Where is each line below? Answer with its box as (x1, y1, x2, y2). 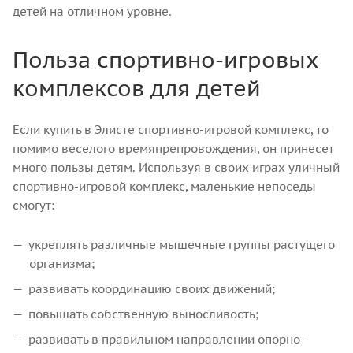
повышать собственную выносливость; (28, 306, 258, 321)
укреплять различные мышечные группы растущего (28, 236, 335, 252)
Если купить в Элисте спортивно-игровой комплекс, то (13, 121, 329, 137)
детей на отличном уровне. (13, 3, 172, 19)
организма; (29, 255, 95, 271)
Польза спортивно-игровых (13, 44, 318, 74)
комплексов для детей (13, 72, 261, 102)
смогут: (13, 197, 54, 213)
